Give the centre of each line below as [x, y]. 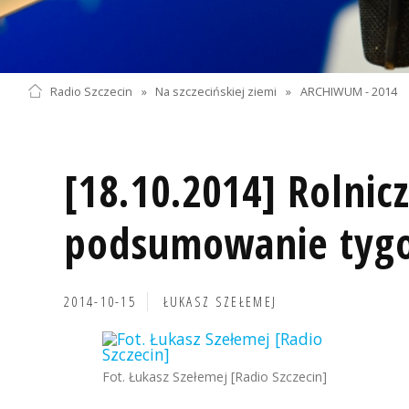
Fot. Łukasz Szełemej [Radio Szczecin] [215, 377]
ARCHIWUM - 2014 [349, 91]
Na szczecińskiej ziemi [216, 91]
